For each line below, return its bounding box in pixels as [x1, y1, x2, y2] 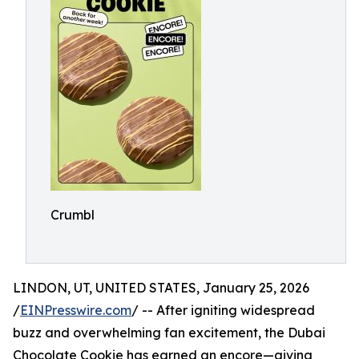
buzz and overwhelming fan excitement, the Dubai [13, 325, 325, 341]
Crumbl [50, 207, 95, 223]
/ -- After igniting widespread [131, 302, 315, 318]
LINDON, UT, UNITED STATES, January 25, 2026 [13, 280, 309, 296]
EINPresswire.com [20, 302, 131, 318]
